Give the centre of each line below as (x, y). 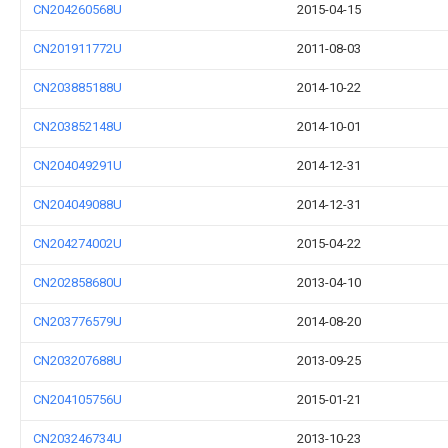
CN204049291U (77, 165)
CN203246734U (77, 438)
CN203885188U (77, 87)
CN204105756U (77, 399)
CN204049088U (77, 204)
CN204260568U (77, 9)
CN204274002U (77, 243)
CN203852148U (77, 126)
